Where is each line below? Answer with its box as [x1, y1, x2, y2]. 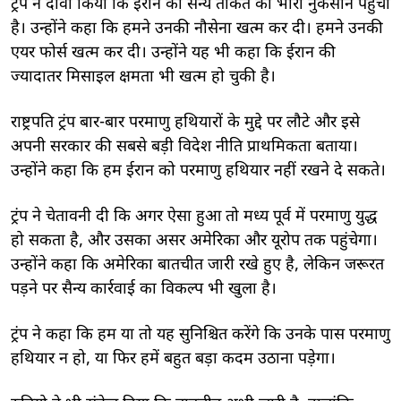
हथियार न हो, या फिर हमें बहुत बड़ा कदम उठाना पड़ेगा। [11, 348, 336, 370]
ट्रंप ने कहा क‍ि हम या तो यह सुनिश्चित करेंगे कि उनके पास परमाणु [11, 324, 390, 346]
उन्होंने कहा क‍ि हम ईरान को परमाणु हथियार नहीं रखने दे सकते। [11, 160, 386, 182]
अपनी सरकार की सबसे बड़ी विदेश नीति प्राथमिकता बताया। [11, 136, 358, 158]
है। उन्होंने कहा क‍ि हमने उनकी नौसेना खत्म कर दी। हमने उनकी [11, 18, 383, 39]
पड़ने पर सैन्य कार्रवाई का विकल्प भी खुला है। [11, 278, 277, 300]
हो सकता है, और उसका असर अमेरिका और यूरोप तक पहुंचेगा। [11, 230, 378, 252]
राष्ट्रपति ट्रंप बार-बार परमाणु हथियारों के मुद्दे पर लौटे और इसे [11, 112, 360, 133]
